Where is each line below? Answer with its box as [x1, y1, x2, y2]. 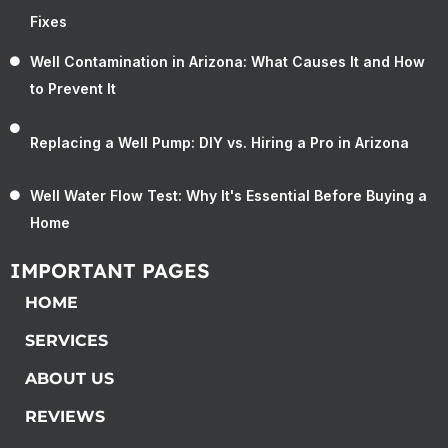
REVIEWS [25, 407, 105, 427]
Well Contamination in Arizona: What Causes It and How [30, 53, 425, 71]
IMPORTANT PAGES [10, 258, 210, 284]
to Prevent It [30, 80, 116, 98]
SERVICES [25, 331, 108, 351]
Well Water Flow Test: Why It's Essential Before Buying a [30, 187, 427, 205]
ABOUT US [25, 369, 114, 389]
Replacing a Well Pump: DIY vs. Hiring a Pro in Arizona [30, 133, 409, 151]
